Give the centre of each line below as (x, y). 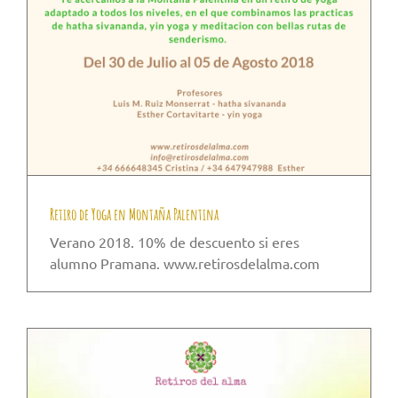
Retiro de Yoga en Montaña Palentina (134, 215)
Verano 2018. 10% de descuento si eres (175, 242)
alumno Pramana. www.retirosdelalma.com (185, 263)
